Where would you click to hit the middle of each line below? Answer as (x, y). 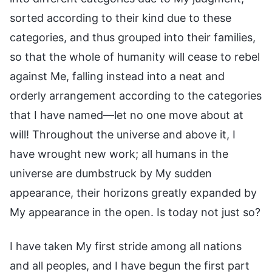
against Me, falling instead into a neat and (117, 76)
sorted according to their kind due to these (121, 18)
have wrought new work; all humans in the (119, 154)
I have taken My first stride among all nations (126, 246)
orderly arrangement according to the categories (136, 95)
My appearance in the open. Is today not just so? (135, 212)
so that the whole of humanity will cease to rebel (135, 56)
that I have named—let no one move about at (127, 115)
